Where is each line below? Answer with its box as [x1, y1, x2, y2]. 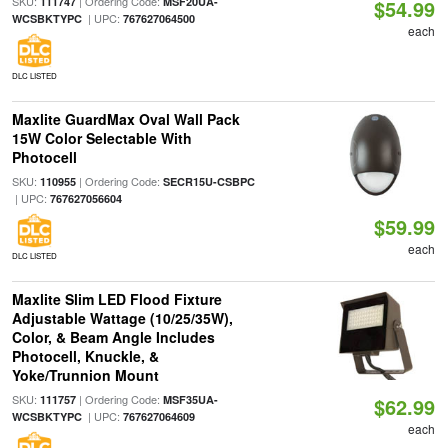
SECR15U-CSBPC [162, 174, 255, 189]
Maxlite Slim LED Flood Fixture [11, 289, 222, 309]
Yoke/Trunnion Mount [11, 365, 159, 385]
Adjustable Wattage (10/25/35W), [11, 308, 233, 328]
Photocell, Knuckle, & [11, 346, 159, 366]
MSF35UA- [162, 392, 218, 407]
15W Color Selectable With [11, 128, 192, 148]
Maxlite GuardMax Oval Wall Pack [11, 109, 240, 129]
